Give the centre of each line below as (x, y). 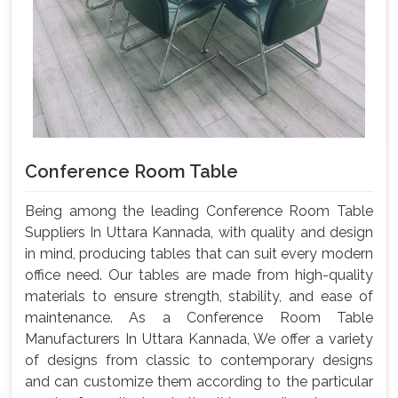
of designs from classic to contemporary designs (199, 360)
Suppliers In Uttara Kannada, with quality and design (199, 232)
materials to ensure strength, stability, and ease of (199, 296)
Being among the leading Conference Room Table (199, 211)
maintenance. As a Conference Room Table (199, 317)
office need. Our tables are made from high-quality (199, 275)
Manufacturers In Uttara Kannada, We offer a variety (199, 338)
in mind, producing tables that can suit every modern (199, 253)
